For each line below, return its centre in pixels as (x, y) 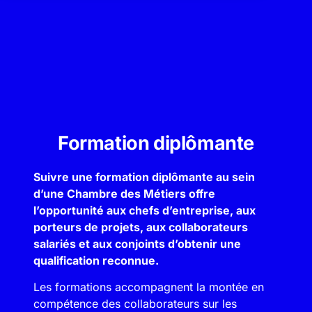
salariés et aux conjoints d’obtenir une (137, 244)
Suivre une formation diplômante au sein (144, 177)
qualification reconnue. (96, 260)
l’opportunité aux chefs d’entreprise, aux (145, 210)
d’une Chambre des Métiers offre (124, 194)
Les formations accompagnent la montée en (149, 287)
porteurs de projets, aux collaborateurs (141, 227)
